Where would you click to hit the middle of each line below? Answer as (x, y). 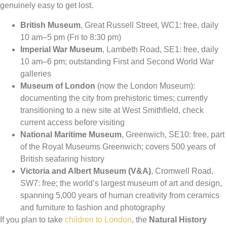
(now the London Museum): (145, 86)
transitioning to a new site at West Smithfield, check (112, 110)
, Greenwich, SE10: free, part (173, 134)
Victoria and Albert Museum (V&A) (86, 171)
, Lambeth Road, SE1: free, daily (160, 49)
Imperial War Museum (61, 49)
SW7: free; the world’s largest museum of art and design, (121, 183)
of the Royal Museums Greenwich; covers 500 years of (118, 146)
